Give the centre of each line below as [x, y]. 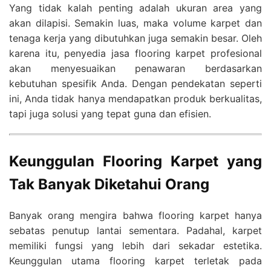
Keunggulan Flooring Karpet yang [135, 162]
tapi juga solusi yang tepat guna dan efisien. [110, 114]
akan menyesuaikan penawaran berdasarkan [135, 69]
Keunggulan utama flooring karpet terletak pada [135, 261]
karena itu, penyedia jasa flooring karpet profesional [135, 54]
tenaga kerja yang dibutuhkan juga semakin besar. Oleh [135, 38]
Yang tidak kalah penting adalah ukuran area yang [135, 8]
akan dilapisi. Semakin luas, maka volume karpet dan [135, 23]
